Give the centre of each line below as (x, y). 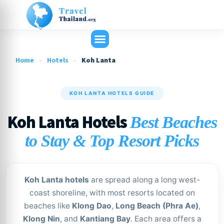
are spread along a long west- (144, 180)
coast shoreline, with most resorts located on (112, 193)
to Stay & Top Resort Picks (112, 141)
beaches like (48, 206)
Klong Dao (91, 206)
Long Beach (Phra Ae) (157, 206)
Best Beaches (173, 122)
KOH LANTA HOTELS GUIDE (112, 93)
